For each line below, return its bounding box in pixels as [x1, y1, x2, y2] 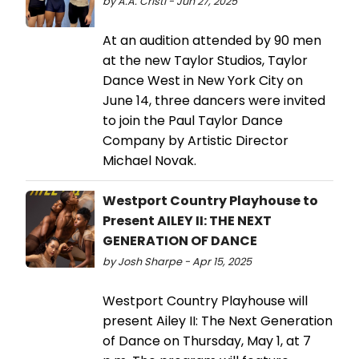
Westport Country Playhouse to [103, 191, 318, 210]
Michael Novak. [103, 151, 196, 170]
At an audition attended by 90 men [103, 30, 321, 50]
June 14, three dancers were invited [103, 91, 325, 110]
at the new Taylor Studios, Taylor [103, 50, 308, 70]
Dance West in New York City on [103, 71, 303, 90]
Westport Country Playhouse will [103, 291, 308, 310]
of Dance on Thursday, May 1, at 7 [103, 331, 311, 350]
